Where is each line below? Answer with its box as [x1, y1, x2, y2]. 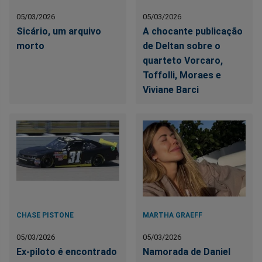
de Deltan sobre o [143, 40, 221, 51]
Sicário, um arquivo [16, 25, 101, 37]
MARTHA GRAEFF [143, 211, 203, 219]
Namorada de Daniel [143, 246, 231, 257]
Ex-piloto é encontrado [16, 246, 117, 257]
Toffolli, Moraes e [143, 69, 222, 81]
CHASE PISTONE [16, 211, 74, 219]
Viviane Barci [143, 84, 199, 95]
